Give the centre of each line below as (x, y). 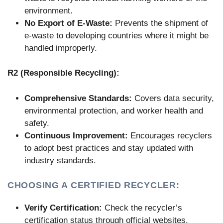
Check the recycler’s (142, 208)
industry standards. (60, 160)
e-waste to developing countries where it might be (116, 35)
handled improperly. (61, 48)
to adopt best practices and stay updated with (109, 148)
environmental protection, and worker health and (114, 111)
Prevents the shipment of (160, 23)
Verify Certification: (63, 208)
